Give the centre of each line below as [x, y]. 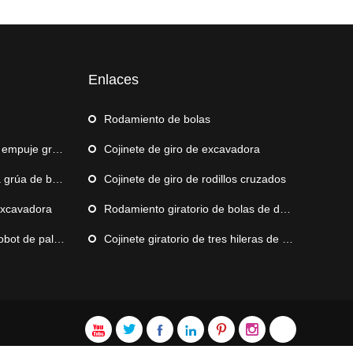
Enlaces [113, 79]
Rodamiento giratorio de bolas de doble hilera [192, 208]
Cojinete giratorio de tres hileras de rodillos [193, 238]
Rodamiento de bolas [157, 119]
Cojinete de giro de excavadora [182, 149]
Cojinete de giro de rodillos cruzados [195, 178]
